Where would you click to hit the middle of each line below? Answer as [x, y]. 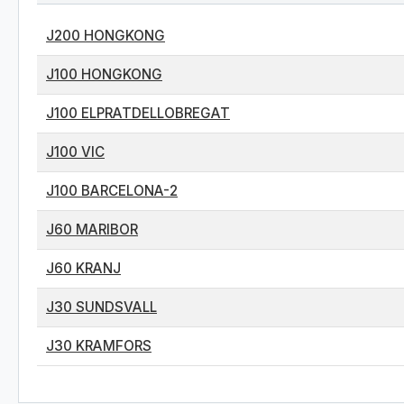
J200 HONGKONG [106, 36]
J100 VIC [75, 152]
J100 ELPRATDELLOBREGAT [138, 113]
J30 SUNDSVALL [101, 307]
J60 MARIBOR [92, 230]
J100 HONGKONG [104, 74]
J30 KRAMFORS [99, 346]
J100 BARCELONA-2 [112, 191]
